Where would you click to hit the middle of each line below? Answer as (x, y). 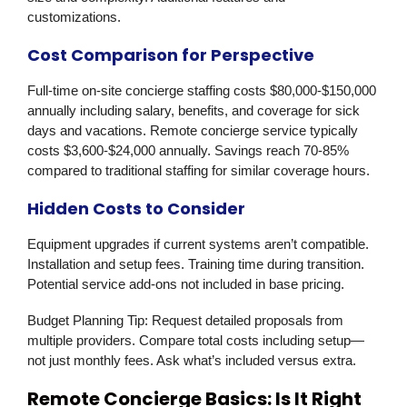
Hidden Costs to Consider (136, 209)
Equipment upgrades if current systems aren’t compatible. (198, 244)
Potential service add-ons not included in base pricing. (186, 284)
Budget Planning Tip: (88, 321)
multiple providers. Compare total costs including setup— (196, 341)
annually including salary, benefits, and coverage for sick (194, 111)
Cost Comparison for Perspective (171, 55)
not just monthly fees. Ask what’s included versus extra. (192, 361)
